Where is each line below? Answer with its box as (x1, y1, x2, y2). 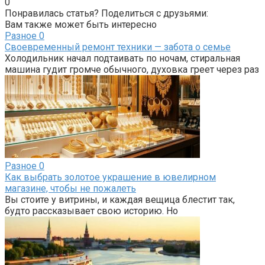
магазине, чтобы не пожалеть (5, 182, 136, 194)
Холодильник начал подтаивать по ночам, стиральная (5, 52, 240, 64)
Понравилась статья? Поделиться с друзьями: (5, 7, 208, 19)
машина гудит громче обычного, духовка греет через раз (5, 63, 259, 75)
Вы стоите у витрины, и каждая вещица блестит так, (5, 193, 235, 205)
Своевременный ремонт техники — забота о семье (5, 41, 231, 53)
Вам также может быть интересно (5, 18, 157, 30)
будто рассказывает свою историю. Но (5, 205, 178, 216)
